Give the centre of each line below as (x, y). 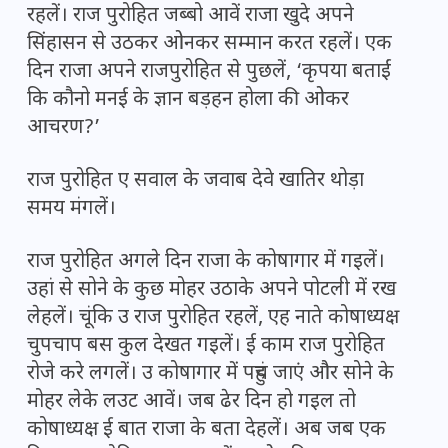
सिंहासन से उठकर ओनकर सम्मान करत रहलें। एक (209, 44)
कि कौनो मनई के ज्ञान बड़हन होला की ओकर (188, 100)
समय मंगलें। (71, 209)
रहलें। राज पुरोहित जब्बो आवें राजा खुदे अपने (190, 16)
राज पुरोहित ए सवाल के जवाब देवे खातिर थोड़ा (195, 181)
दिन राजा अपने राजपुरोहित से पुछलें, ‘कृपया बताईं (209, 72)
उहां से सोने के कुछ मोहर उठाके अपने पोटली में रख (211, 290)
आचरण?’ (63, 128)
